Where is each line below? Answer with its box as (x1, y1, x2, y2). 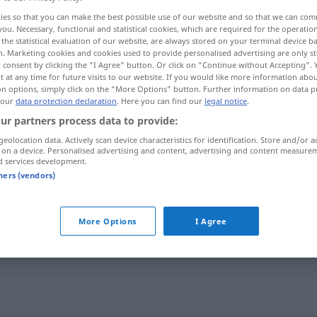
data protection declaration (16, 96, 117, 107)
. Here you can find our (117, 96, 204, 107)
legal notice (204, 96, 247, 107)
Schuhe (147, 192, 184, 208)
